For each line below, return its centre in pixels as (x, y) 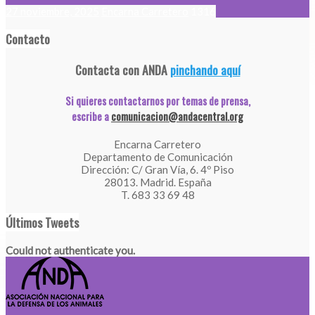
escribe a (91, 116)
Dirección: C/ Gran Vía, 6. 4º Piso (157, 169)
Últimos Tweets (42, 223)
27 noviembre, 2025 (52, 11)
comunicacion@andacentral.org (177, 116)
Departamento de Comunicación (157, 156)
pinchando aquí (205, 69)
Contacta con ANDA (122, 69)
